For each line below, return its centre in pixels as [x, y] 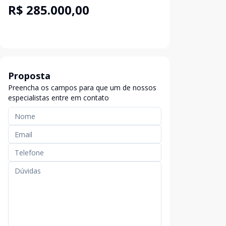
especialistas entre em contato [59, 98]
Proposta [29, 76]
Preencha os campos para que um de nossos [82, 88]
